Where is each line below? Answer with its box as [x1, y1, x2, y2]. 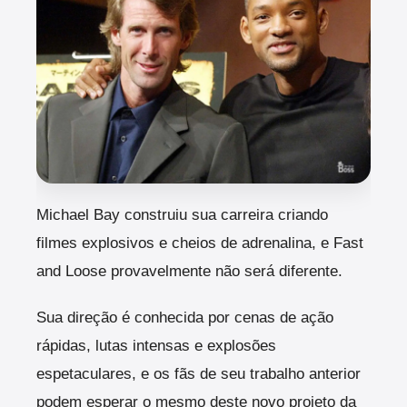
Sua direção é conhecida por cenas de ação [36, 308, 333, 326]
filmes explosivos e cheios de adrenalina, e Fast [36, 233, 363, 252]
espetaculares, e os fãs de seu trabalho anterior [36, 364, 361, 382]
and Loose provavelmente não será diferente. [36, 262, 342, 280]
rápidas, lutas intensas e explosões [36, 336, 276, 354]
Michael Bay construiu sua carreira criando [36, 205, 328, 223]
